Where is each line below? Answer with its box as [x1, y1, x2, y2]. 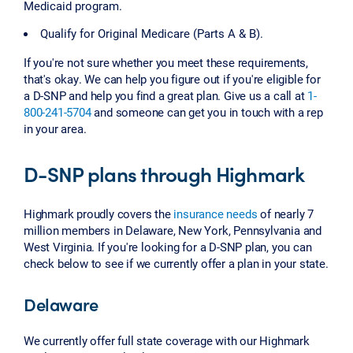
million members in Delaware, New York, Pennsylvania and [24, 221, 321, 238]
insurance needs [173, 205, 258, 221]
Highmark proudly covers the [24, 205, 174, 221]
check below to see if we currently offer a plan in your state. [24, 255, 329, 271]
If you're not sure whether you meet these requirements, [24, 54, 308, 70]
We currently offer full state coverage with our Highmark [24, 332, 310, 348]
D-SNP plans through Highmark [24, 158, 304, 188]
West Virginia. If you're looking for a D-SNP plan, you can [24, 238, 312, 255]
